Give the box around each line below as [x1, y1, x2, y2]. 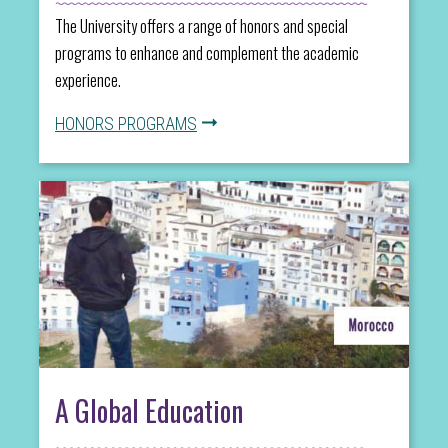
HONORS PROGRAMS [55, 113, 197, 134]
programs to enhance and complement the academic [55, 40, 359, 65]
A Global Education [55, 389, 243, 431]
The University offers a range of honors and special [55, 13, 348, 38]
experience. [55, 67, 121, 92]
